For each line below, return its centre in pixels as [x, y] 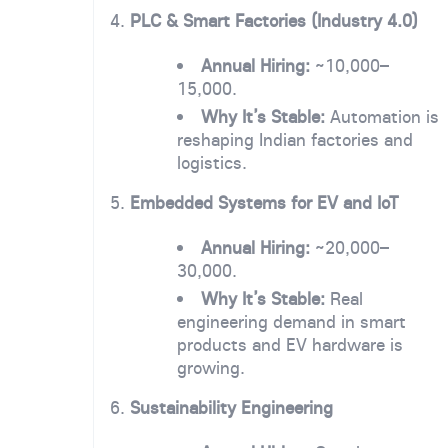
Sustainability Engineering [231, 407]
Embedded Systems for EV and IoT [264, 202]
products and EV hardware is [289, 344]
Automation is [382, 116]
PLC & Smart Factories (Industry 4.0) [274, 20]
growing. [210, 367]
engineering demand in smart [291, 321]
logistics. [211, 162]
